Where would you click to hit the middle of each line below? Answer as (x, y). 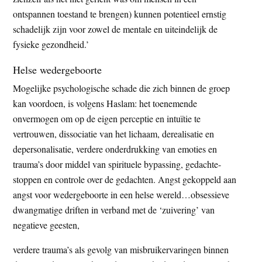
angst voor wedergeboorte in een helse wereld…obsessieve (121, 194)
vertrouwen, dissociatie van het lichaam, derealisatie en (114, 133)
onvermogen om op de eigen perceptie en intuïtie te (107, 118)
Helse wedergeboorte (58, 69)
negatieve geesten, (46, 225)
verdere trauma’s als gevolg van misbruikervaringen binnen (121, 249)
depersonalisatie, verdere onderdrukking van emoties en (115, 149)
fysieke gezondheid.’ (51, 44)
